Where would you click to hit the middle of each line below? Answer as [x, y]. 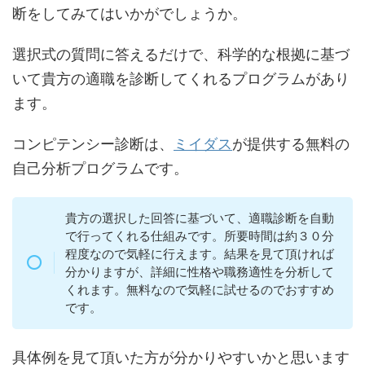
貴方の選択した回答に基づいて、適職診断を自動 [199, 218]
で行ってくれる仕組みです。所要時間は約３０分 [199, 235]
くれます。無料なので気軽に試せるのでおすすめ [199, 289]
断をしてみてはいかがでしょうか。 [130, 13]
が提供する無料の [291, 143]
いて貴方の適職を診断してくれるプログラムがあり [181, 78]
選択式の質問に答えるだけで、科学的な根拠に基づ [181, 54]
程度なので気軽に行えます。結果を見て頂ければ [199, 253]
